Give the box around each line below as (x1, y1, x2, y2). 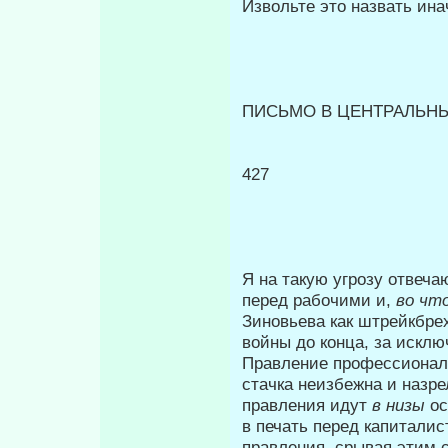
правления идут (242, 395, 372, 416)
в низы (372, 395, 430, 416)
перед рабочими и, (242, 290, 396, 311)
